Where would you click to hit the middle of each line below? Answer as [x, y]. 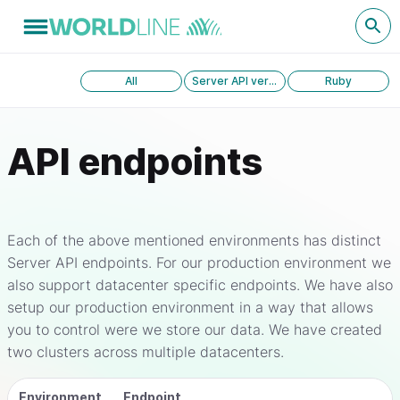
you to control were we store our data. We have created [195, 329]
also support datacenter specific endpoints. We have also [200, 285]
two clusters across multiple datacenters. [146, 352]
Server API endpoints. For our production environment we [199, 262]
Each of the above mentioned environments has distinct [194, 240]
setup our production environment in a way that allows [190, 307]
